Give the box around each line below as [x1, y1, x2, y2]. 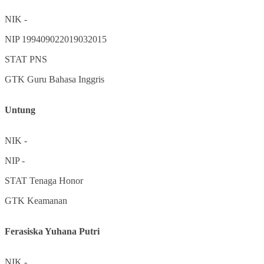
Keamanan [27, 195, 67, 206]
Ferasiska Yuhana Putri [5, 226, 100, 236]
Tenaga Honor [29, 175, 83, 186]
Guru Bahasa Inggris [27, 74, 104, 84]
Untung [5, 104, 35, 115]
